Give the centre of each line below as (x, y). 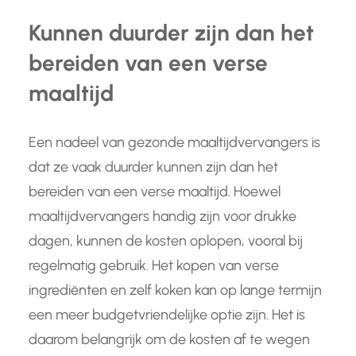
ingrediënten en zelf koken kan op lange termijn (175, 290)
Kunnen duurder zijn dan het (171, 33)
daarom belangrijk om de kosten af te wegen (169, 340)
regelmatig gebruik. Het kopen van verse (154, 266)
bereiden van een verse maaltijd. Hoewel (155, 192)
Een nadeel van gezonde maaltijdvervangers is (174, 143)
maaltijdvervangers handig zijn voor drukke (163, 217)
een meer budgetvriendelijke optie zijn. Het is (167, 315)
